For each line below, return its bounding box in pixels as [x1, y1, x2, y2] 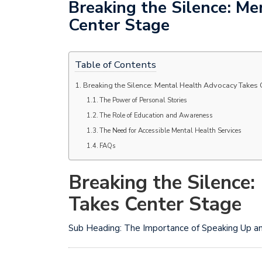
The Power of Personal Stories [99, 96, 188, 105]
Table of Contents [75, 58, 156, 72]
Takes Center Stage [68, 191, 242, 218]
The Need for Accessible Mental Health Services [99, 126, 242, 136]
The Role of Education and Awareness [99, 111, 213, 120]
